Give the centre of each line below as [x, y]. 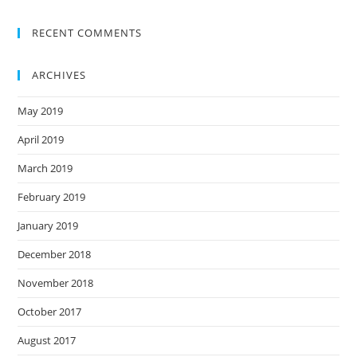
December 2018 [55, 254]
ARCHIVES [59, 75]
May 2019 [41, 111]
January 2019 [48, 226]
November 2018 [56, 283]
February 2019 [52, 197]
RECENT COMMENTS [87, 33]
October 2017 [50, 312]
